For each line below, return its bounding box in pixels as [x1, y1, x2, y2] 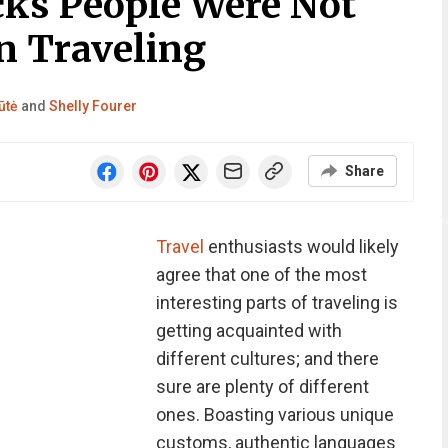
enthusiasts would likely [203, 236, 399, 257]
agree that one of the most [155, 264, 367, 285]
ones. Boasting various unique [155, 404, 394, 425]
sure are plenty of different [155, 376, 369, 397]
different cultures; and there [155, 348, 379, 369]
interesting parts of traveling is [155, 292, 398, 313]
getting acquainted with [155, 320, 342, 341]
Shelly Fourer [48, 98, 137, 114]
